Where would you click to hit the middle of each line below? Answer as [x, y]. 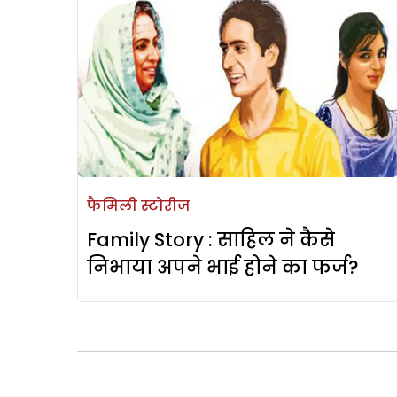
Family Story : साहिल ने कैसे [211, 240]
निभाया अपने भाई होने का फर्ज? [223, 268]
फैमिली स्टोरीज [138, 206]
